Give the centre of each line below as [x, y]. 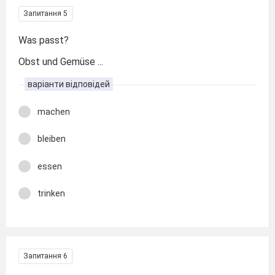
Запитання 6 [45, 256]
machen [54, 111]
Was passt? [44, 40]
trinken [51, 193]
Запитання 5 [45, 14]
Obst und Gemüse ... [61, 61]
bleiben [52, 139]
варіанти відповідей [69, 84]
